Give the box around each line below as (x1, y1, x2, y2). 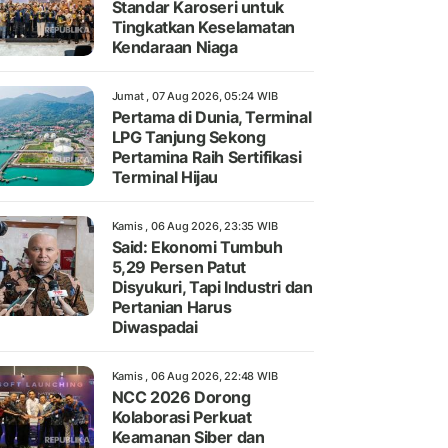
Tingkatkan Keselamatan (111, 17, 295, 38)
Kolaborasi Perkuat (111, 407, 252, 428)
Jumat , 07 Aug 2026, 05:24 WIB (111, 89, 278, 104)
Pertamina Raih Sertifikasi (111, 147, 302, 168)
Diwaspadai (111, 317, 198, 338)
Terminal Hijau (111, 167, 218, 188)
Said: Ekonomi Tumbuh (111, 237, 283, 258)
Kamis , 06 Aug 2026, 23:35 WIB (111, 219, 278, 234)
